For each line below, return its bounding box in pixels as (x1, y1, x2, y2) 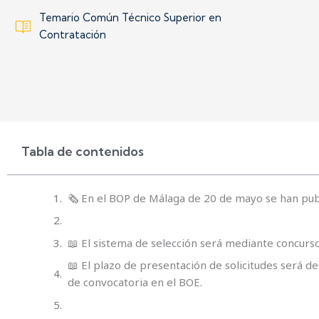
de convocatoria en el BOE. (68, 275, 202, 290)
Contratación (39, 27, 106, 41)
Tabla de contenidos (21, 142, 144, 159)
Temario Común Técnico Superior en (39, 10, 221, 24)
